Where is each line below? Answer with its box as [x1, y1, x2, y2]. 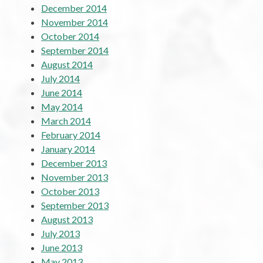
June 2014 [41, 86, 82, 98]
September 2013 [41, 199, 109, 211]
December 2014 [41, 2, 107, 14]
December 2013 [41, 157, 107, 168]
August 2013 [41, 213, 93, 225]
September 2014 [41, 44, 109, 56]
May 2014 [41, 100, 83, 112]
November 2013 [41, 171, 108, 183]
